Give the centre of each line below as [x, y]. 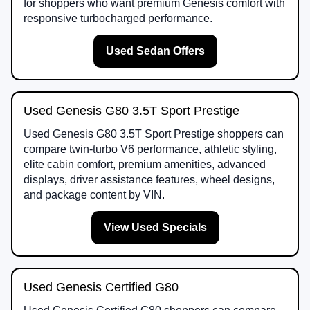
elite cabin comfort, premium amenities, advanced [145, 164]
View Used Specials [155, 227]
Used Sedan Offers [155, 51]
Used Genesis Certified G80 [101, 287]
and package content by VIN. [94, 194]
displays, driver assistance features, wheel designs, [149, 179]
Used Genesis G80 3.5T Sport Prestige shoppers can [154, 134]
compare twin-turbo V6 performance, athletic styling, [150, 149]
